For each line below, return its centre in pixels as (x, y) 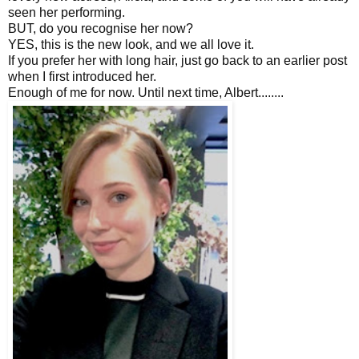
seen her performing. (67, 12)
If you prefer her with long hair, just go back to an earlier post (177, 60)
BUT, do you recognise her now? (101, 28)
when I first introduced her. (82, 76)
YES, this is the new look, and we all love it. (131, 44)
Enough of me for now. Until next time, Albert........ (146, 92)
